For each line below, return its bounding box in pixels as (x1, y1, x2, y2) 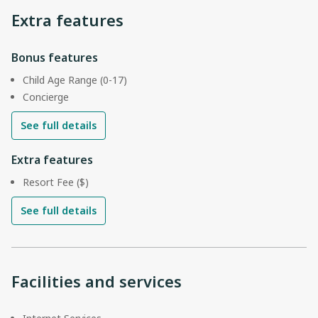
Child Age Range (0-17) (23, 72, 127, 87)
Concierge (23, 89, 69, 104)
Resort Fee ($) (23, 175, 89, 189)
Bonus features (11, 49, 98, 65)
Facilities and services (11, 270, 182, 292)
